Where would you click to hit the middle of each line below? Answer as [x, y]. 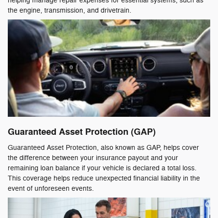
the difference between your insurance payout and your [93, 158]
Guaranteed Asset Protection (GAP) [82, 132]
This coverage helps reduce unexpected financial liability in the [104, 178]
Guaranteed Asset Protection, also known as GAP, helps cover [103, 147]
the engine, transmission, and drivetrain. [70, 10]
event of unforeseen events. [51, 188]
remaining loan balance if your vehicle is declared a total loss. [102, 168]
